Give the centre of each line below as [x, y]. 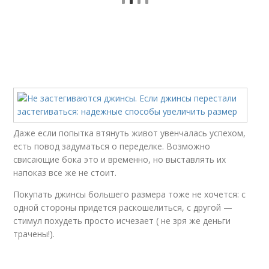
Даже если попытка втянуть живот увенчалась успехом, [130, 133]
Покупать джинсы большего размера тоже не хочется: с [130, 194]
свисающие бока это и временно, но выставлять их [120, 159]
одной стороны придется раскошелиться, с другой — [123, 207]
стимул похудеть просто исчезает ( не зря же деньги [122, 221]
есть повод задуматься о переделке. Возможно [112, 146]
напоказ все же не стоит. [65, 173]
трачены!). [34, 234]
